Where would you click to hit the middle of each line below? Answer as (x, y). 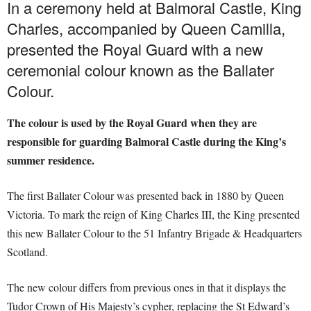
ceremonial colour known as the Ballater (141, 70)
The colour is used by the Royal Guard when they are (132, 123)
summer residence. (51, 160)
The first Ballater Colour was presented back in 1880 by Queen (145, 196)
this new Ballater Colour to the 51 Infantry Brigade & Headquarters (154, 233)
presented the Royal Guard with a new (135, 49)
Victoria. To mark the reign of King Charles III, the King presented (153, 215)
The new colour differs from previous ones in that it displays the (146, 287)
